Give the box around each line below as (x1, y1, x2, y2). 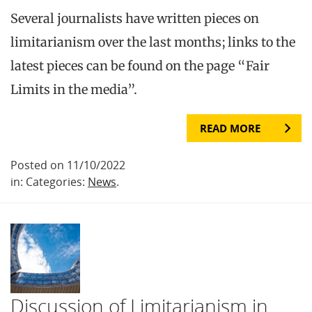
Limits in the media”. (10, 81, 137, 97)
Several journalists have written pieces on (10, 10, 259, 26)
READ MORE (200, 121, 260, 135)
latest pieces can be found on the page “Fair (10, 58, 270, 74)
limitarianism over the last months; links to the (10, 34, 295, 50)
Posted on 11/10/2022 (10, 157, 125, 173)
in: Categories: (10, 174, 88, 190)
